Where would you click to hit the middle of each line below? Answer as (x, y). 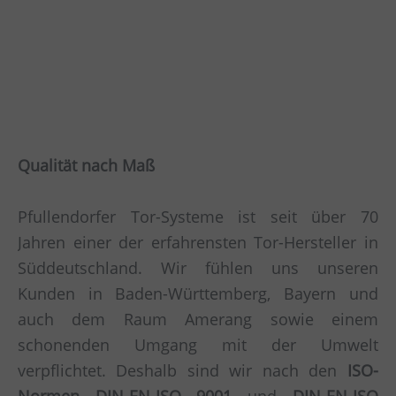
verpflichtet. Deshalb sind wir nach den (183, 371)
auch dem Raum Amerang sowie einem (198, 320)
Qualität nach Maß (86, 166)
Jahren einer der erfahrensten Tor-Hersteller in (198, 243)
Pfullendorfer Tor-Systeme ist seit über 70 (198, 217)
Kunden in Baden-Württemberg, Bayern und (198, 294)
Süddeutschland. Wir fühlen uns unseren (198, 268)
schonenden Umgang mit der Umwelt (198, 345)
